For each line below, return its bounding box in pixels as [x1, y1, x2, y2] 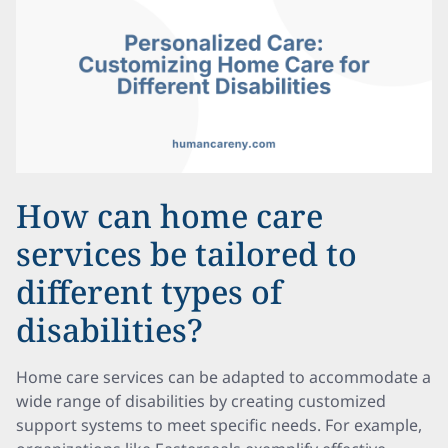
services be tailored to [16, 232, 357, 275]
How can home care [16, 194, 323, 237]
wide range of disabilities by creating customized [16, 390, 386, 412]
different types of [16, 270, 282, 313]
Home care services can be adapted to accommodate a [16, 366, 431, 388]
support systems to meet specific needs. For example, [16, 414, 422, 436]
